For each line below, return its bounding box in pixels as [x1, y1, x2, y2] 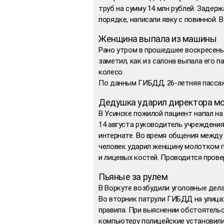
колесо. [98, 67, 124, 76]
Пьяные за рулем [98, 171, 168, 182]
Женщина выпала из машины [98, 33, 217, 44]
